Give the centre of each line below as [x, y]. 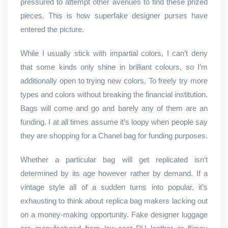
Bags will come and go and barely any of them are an [114, 108]
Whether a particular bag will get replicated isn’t [114, 160]
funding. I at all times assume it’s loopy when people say [114, 122]
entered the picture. [52, 29]
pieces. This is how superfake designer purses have [114, 16]
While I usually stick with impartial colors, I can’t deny [114, 53]
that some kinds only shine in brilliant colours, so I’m [114, 67]
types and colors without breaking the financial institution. [114, 94]
